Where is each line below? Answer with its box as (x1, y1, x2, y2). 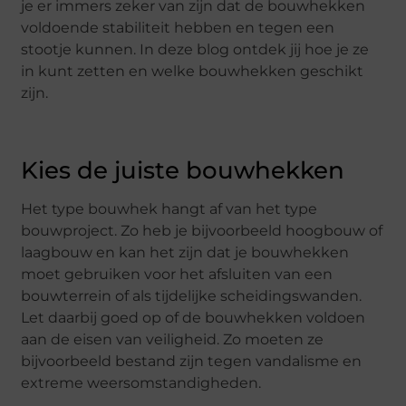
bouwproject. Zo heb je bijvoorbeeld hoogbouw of (21, 222, 383, 240)
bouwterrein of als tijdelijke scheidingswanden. (21, 287, 362, 305)
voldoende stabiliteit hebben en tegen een (21, 18, 335, 36)
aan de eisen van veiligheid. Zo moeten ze (21, 331, 324, 349)
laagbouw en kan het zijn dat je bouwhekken (21, 244, 350, 262)
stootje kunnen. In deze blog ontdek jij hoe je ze (21, 40, 370, 58)
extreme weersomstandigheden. (21, 374, 262, 392)
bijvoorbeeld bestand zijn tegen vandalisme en (21, 353, 362, 371)
